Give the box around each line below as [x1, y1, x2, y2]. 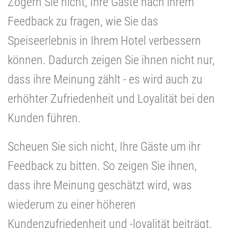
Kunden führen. [8, 110, 81, 125]
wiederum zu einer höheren [8, 197, 136, 212]
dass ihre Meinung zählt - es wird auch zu [8, 72, 203, 87]
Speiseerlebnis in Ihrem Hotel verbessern [8, 33, 201, 48]
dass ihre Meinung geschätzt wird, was [8, 178, 192, 192]
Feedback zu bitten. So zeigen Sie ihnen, [8, 158, 197, 173]
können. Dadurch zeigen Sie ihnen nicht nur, [8, 52, 215, 67]
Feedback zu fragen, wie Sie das [8, 14, 158, 28]
